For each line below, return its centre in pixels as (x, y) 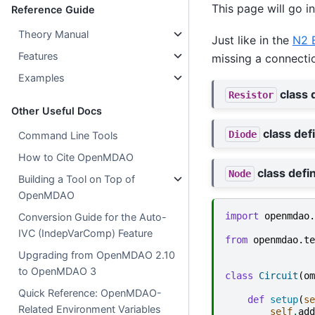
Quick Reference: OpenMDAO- (90, 292)
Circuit (278, 275)
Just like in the (252, 40)
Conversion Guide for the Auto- (93, 217)
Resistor (251, 95)
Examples (42, 77)
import (242, 216)
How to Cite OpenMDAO (76, 157)
